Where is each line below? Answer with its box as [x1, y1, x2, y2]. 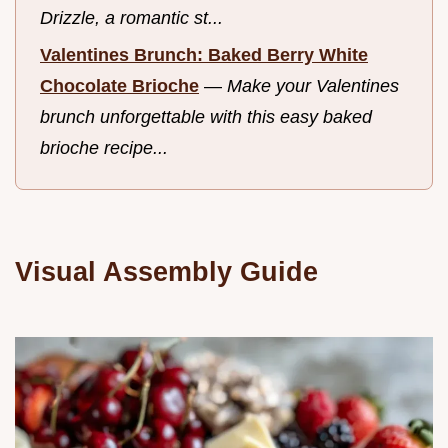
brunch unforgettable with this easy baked [40, 106, 372, 127]
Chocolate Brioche [40, 75, 199, 96]
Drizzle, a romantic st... [40, 8, 223, 29]
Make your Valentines [227, 75, 399, 96]
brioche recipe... [40, 137, 168, 158]
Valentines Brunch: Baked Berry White [40, 44, 368, 65]
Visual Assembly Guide [15, 256, 318, 288]
